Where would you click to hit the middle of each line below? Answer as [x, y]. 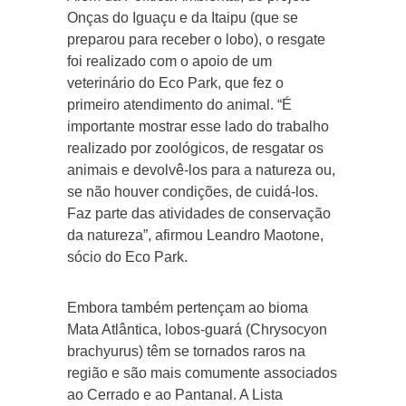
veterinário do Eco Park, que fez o [175, 82]
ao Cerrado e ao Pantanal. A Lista [175, 394]
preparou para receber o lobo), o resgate [196, 39]
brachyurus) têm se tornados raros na [186, 351]
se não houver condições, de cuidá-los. [193, 191]
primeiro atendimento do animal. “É [179, 104]
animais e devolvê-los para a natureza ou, [201, 169]
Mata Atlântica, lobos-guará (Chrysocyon [197, 329]
